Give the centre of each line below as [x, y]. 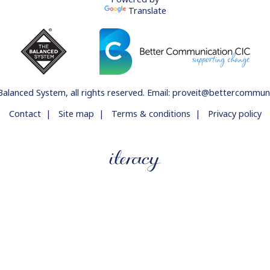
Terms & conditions [151, 114]
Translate [147, 11]
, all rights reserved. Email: [119, 93]
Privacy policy [234, 114]
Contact [25, 114]
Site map [76, 114]
